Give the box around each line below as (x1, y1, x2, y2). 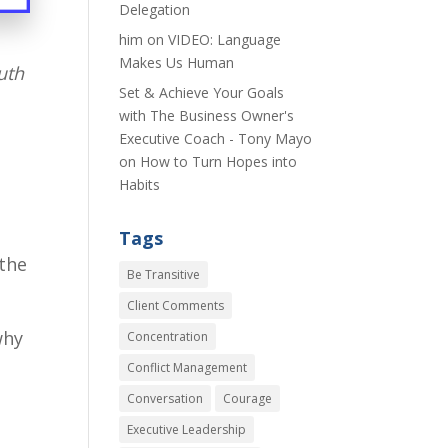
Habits (119, 175, 161, 194)
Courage (223, 390, 273, 407)
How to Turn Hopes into (140, 152, 298, 171)
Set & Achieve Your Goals (119, 83, 285, 102)
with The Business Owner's (119, 106, 295, 125)
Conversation (127, 390, 204, 407)
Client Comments (127, 297, 225, 314)
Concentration (127, 328, 209, 345)
